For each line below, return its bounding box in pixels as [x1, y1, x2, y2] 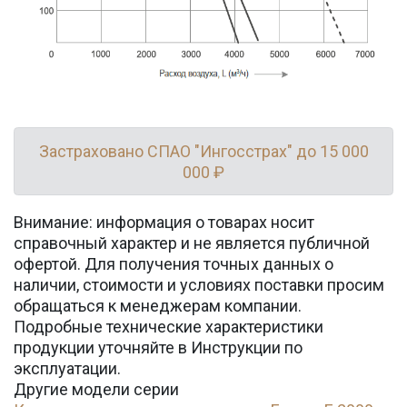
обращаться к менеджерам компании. [14, 296, 302, 315]
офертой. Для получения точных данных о [14, 254, 333, 273]
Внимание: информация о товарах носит [14, 213, 314, 232]
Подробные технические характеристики [14, 317, 323, 336]
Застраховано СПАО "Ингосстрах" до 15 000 [38, 141, 369, 161]
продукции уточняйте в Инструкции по [14, 338, 303, 357]
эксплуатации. [14, 359, 121, 378]
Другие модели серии [14, 380, 179, 399]
